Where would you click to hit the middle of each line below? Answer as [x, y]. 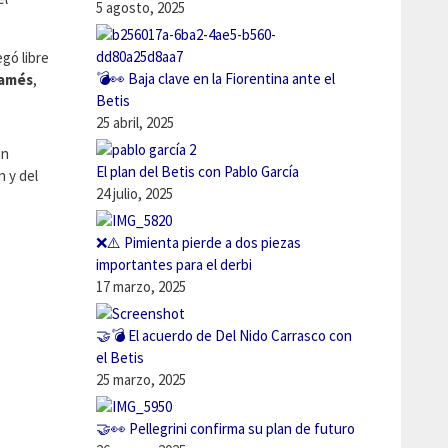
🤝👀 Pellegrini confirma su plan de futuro [225, 428]
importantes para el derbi [174, 264]
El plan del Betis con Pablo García [197, 171]
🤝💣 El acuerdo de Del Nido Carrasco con [224, 335]
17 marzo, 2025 [141, 286]
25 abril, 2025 [135, 122]
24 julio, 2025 [134, 193]
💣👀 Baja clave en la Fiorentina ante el [215, 78]
